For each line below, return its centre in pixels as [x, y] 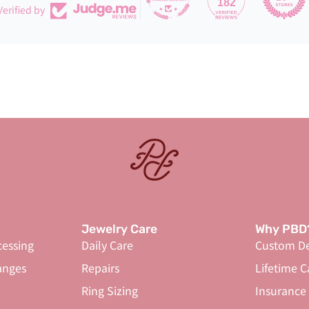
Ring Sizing [109, 290]
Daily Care [107, 245]
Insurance [281, 290]
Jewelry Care [119, 229]
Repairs [100, 268]
